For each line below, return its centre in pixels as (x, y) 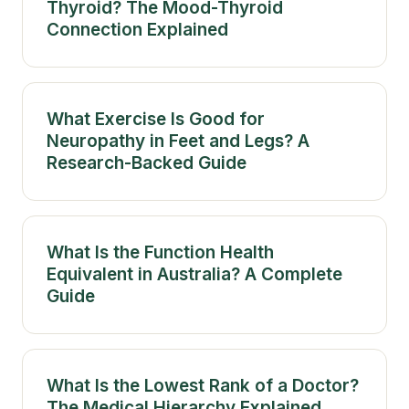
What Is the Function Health (160, 252)
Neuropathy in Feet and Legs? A (178, 141)
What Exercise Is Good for (156, 119)
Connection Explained (137, 29)
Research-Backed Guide (147, 163)
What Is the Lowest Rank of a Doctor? (203, 385)
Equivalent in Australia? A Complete (194, 274)
